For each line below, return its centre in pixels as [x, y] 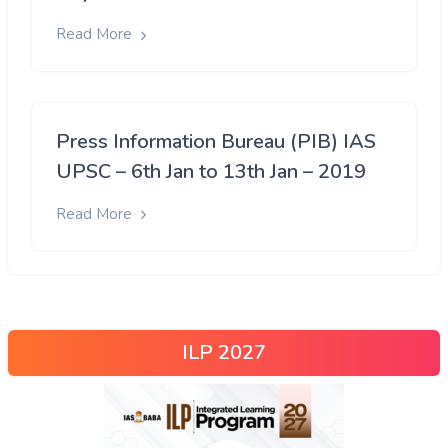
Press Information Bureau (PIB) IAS [216, 141]
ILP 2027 [224, 352]
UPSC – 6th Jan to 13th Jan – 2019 [211, 171]
